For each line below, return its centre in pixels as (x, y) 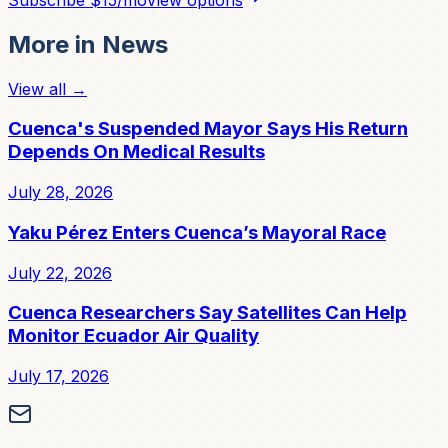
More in (55, 44)
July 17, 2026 (58, 376)
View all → (47, 88)
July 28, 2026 (60, 192)
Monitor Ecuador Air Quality (133, 336)
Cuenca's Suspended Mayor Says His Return (208, 129)
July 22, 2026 (60, 272)
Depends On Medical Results (136, 152)
